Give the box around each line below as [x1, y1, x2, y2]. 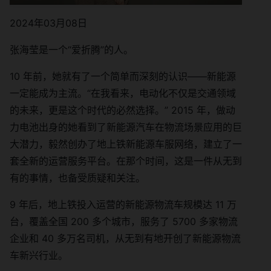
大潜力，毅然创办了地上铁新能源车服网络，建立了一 [10, 138, 242, 151]
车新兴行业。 [10, 249, 68, 262]
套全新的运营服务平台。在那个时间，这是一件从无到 [10, 155, 242, 168]
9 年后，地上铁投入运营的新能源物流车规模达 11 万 [10, 198, 237, 211]
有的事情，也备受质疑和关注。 [10, 172, 145, 184]
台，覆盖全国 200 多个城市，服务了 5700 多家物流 [10, 215, 238, 228]
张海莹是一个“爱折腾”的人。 [10, 44, 133, 56]
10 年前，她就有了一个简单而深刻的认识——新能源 [10, 70, 236, 83]
